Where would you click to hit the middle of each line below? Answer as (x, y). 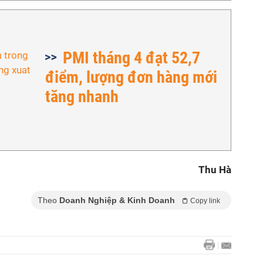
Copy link (205, 201)
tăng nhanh (82, 97)
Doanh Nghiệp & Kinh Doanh (117, 200)
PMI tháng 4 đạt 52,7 (131, 58)
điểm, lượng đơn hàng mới (131, 77)
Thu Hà (215, 170)
